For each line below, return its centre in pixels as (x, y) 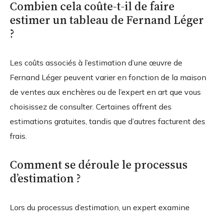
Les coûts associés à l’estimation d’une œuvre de (96, 63)
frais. (18, 136)
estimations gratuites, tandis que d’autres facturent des (108, 121)
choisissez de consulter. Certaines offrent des (91, 107)
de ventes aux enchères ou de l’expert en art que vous (105, 92)
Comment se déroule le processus (99, 165)
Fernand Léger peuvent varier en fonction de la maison (108, 77)
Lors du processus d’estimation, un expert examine (100, 208)
